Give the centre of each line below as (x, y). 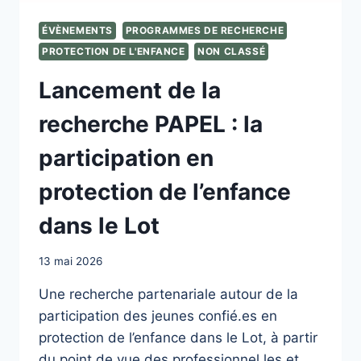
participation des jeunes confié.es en (158, 316)
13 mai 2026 (71, 261)
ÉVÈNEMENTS (77, 30)
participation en (126, 158)
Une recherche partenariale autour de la (168, 295)
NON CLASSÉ (232, 51)
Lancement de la (130, 90)
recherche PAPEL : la (151, 124)
